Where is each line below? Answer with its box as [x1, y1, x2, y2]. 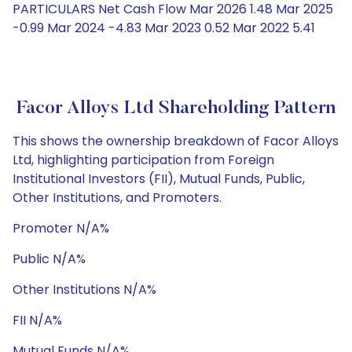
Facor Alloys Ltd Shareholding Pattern [16, 99, 335, 118]
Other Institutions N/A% [13, 280, 156, 299]
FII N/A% [13, 311, 62, 329]
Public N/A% [13, 250, 86, 268]
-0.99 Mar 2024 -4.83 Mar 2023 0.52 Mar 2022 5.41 [13, 19, 315, 37]
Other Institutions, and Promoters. [13, 189, 222, 207]
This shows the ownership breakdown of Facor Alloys [13, 132, 339, 150]
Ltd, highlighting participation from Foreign [13, 151, 274, 169]
